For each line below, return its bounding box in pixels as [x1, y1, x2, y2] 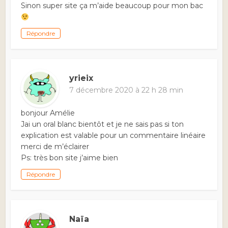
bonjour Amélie [21, 108, 75, 118]
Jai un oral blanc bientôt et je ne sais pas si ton [21, 120, 184, 129]
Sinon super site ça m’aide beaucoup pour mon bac [21, 1, 204, 11]
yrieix [69, 73, 94, 83]
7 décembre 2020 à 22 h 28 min [69, 85, 184, 95]
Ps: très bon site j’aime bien [21, 153, 119, 163]
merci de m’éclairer [21, 142, 90, 152]
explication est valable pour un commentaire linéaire [21, 131, 206, 140]
